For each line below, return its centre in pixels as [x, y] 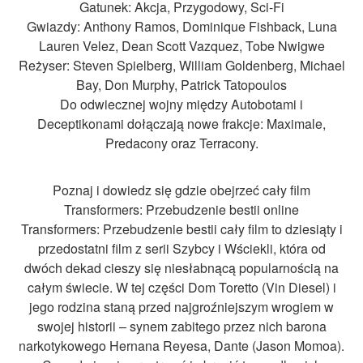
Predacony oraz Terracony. [181, 143]
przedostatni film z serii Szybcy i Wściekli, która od [181, 248]
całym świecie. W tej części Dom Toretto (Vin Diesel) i [181, 287]
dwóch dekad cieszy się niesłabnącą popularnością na [181, 267]
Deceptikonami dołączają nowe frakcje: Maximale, [181, 123]
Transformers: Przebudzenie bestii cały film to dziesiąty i [181, 228]
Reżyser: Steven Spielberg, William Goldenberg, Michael [181, 65]
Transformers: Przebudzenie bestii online [181, 209]
